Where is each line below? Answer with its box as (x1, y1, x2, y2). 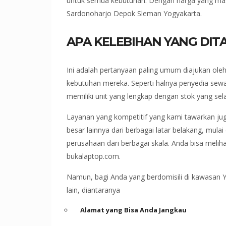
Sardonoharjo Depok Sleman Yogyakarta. (67, 8, 202, 18)
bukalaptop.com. (67, 151, 121, 161)
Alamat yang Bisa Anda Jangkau (80, 205, 187, 214)
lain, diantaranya (67, 185, 120, 195)
